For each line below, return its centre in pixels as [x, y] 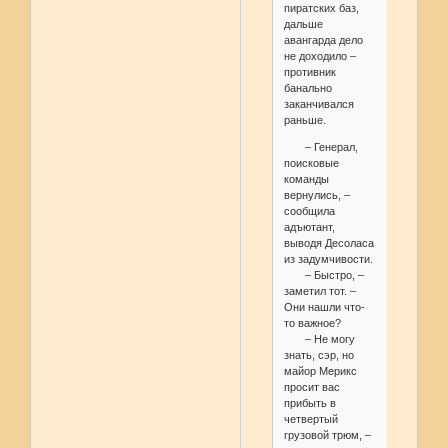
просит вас [311, 387]
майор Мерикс [320, 371]
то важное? [312, 323]
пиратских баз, [321, 8]
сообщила [309, 211]
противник [309, 72]
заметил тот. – [319, 291]
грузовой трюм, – [327, 435]
